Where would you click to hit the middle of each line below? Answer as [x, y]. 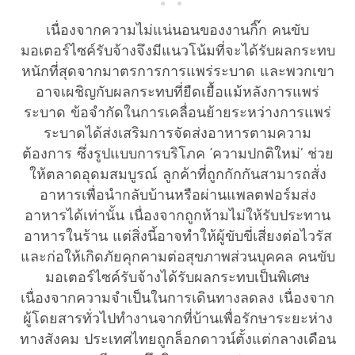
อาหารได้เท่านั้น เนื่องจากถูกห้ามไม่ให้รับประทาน [177, 217]
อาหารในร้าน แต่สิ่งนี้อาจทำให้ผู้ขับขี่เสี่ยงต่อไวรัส [177, 237]
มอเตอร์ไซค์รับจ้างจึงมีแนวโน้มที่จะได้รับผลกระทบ [177, 52]
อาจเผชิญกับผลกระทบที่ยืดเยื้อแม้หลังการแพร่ [177, 93]
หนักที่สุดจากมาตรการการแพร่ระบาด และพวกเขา [177, 73]
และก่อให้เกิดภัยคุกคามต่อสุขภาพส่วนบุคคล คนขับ [177, 258]
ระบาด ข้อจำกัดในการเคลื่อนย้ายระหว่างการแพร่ [177, 114]
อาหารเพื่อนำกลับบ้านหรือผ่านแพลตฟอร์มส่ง [177, 196]
